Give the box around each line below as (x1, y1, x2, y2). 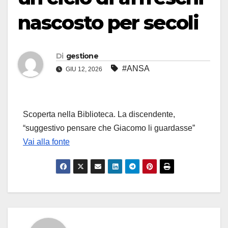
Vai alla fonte (23, 137, 70, 147)
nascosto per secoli (18, 11, 198, 35)
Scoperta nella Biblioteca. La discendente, (23, 110, 175, 119)
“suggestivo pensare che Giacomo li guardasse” (23, 124, 195, 133)
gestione (66, 51, 99, 61)
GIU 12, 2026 (64, 66, 104, 73)
